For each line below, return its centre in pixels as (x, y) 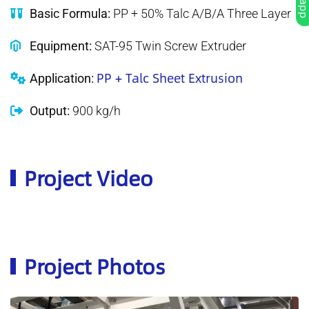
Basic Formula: (70, 14)
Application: (61, 79)
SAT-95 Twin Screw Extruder (169, 46)
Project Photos (94, 266)
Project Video (89, 178)
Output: (49, 111)
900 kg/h (95, 111)
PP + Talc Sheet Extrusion (169, 78)
